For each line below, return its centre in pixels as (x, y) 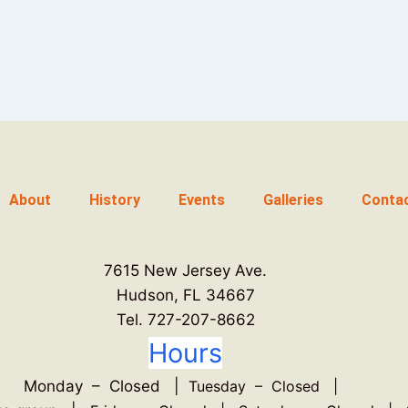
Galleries (294, 200)
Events (202, 200)
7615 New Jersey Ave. (186, 270)
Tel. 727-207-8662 (185, 320)
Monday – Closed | (107, 386)
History (115, 200)
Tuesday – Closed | (268, 386)
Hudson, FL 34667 (185, 295)
